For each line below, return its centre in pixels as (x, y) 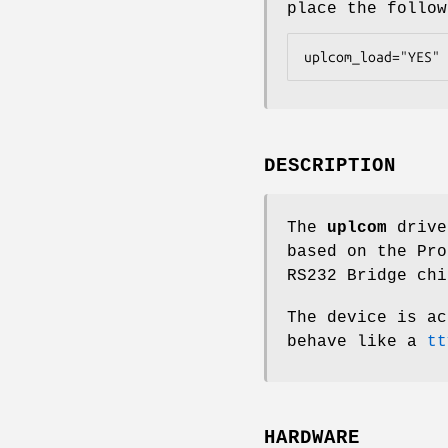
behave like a (357, 341)
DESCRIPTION (330, 165)
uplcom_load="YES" (372, 56)
